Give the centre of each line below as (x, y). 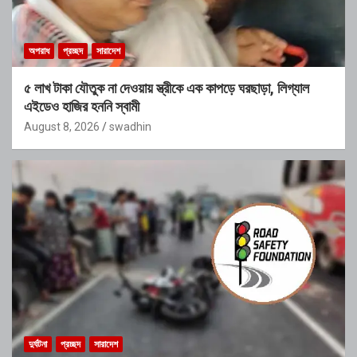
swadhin (130, 127)
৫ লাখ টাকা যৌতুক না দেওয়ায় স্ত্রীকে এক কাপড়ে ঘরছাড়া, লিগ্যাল (167, 88)
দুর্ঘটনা (38, 345)
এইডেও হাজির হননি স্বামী (82, 107)
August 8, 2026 (62, 127)
